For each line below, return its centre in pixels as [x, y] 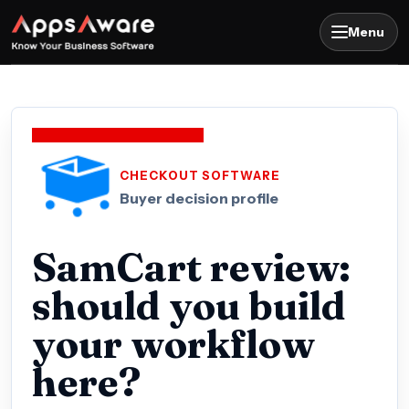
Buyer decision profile [199, 198]
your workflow [173, 344]
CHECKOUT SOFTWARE [200, 176]
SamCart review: [191, 267]
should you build [189, 305]
